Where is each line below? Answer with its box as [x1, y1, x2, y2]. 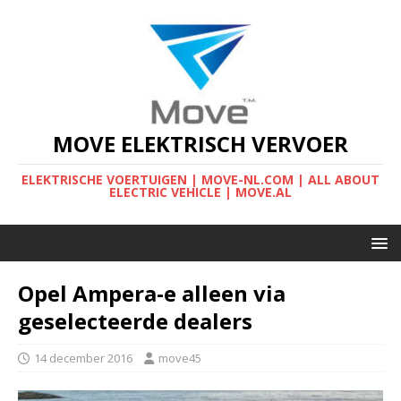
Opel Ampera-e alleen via [18, 278, 286, 308]
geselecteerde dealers [18, 306, 252, 336]
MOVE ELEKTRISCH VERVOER [53, 129, 348, 158]
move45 [158, 350, 201, 366]
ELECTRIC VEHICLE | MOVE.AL [109, 183, 292, 200]
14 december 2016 [34, 350, 132, 366]
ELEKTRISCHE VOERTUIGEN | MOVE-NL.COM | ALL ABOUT [21, 171, 380, 188]
